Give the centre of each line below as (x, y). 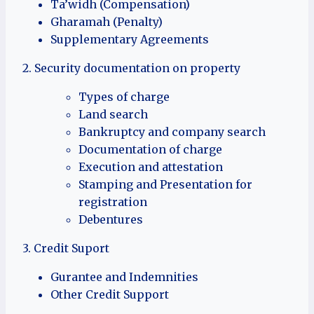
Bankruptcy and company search (172, 132)
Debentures (111, 220)
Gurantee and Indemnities (124, 277)
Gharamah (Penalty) (107, 22)
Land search (113, 115)
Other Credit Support (110, 295)
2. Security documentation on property (131, 68)
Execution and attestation (151, 167)
